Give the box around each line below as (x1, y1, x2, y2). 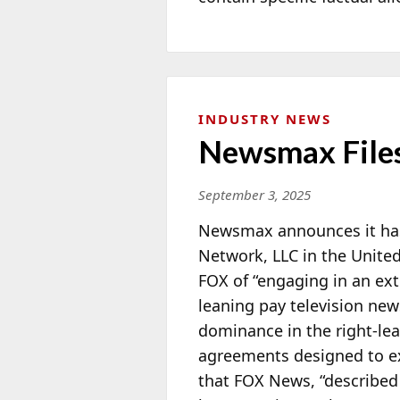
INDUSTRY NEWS (198, 110, 331, 129)
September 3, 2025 (198, 186, 311, 204)
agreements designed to (198, 345, 384, 367)
